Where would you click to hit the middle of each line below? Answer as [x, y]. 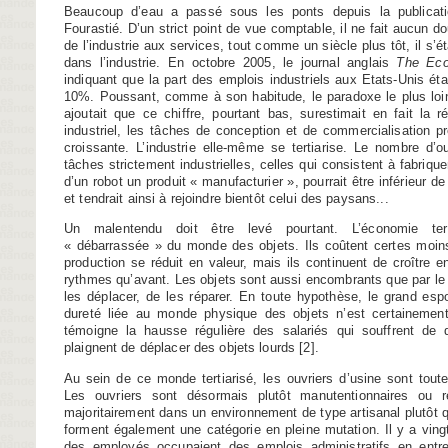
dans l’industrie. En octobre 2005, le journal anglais [230, 63]
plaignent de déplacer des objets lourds [180, 348]
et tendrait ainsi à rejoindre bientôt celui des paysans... [226, 199]
